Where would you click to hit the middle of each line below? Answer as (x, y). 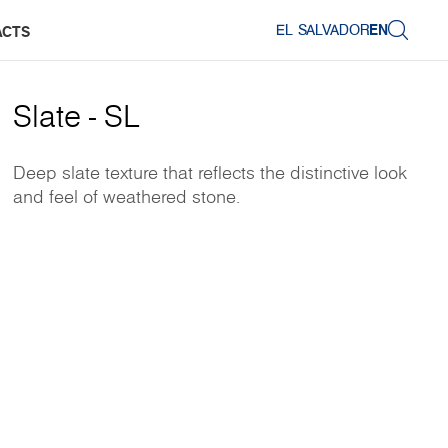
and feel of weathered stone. (126, 196)
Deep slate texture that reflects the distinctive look (209, 172)
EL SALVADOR (322, 29)
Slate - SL (76, 116)
